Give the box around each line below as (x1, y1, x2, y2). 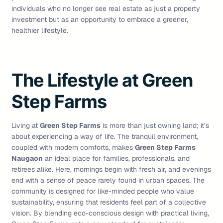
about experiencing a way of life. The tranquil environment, (11, 132, 198, 141)
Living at (11, 121, 40, 130)
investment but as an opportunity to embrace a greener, (11, 15, 188, 24)
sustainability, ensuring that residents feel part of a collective (11, 198, 206, 207)
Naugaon (11, 154, 43, 163)
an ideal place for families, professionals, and (43, 154, 190, 163)
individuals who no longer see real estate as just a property (11, 4, 200, 13)
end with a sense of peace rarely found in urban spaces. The (11, 176, 205, 185)
